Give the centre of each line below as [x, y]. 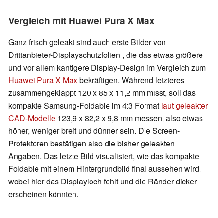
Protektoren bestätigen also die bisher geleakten [91, 143]
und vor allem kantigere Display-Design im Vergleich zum [107, 67]
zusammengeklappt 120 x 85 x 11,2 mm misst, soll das [102, 92]
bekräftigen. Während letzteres [131, 80]
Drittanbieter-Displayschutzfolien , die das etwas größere [106, 54]
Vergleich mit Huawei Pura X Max [82, 20]
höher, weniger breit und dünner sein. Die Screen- [94, 130]
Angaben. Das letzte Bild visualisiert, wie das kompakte [104, 156]
